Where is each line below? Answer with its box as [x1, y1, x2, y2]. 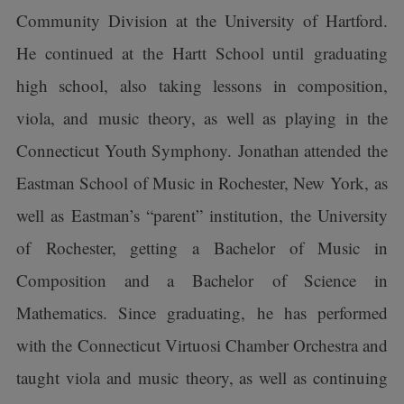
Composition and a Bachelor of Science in [15, 269, 389, 291]
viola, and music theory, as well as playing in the [15, 106, 389, 129]
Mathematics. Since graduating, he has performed [15, 301, 389, 324]
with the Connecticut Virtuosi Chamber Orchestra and [15, 334, 389, 356]
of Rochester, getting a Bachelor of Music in [15, 236, 389, 259]
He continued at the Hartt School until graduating [15, 41, 389, 64]
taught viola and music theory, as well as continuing [15, 366, 389, 389]
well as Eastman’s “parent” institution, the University [15, 204, 389, 226]
